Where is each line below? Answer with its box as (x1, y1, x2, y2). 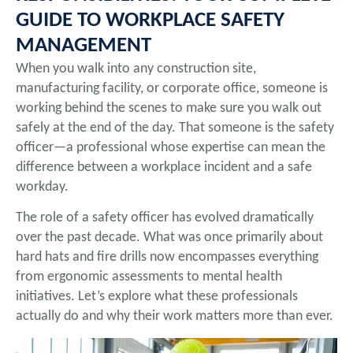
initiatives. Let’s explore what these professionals (16, 289, 298, 305)
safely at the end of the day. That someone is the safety (16, 120, 334, 136)
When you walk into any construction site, (16, 61, 256, 76)
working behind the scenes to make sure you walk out (16, 100, 321, 116)
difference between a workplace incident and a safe (16, 159, 312, 175)
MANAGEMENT (16, 35, 151, 57)
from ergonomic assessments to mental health (16, 269, 282, 285)
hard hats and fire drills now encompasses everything (16, 250, 318, 266)
